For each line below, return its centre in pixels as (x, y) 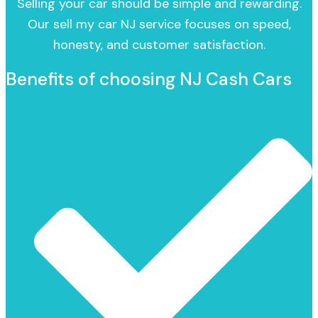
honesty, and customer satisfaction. (159, 44)
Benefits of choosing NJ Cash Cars (149, 79)
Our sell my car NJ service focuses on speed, (159, 24)
